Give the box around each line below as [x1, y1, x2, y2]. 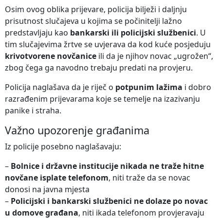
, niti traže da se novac [109, 172, 190, 183]
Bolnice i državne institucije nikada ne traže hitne [11, 160, 204, 171]
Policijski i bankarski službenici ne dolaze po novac [11, 195, 208, 206]
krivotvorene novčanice [5, 50, 96, 61]
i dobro [182, 81, 211, 92]
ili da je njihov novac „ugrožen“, [96, 50, 213, 61]
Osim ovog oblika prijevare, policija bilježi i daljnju [5, 3, 187, 15]
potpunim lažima [115, 81, 182, 92]
